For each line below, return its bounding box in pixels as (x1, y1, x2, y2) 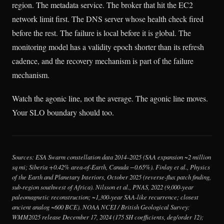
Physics (190, 162, 210, 171)
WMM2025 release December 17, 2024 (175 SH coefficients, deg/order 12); (12, 212, 203, 221)
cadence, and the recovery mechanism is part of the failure (12, 55, 193, 66)
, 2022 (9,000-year (148, 182, 193, 191)
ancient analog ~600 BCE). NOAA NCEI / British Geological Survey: (12, 202, 189, 211)
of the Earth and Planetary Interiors (12, 172, 104, 181)
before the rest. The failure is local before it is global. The (12, 27, 191, 38)
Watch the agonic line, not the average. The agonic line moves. (12, 92, 208, 103)
